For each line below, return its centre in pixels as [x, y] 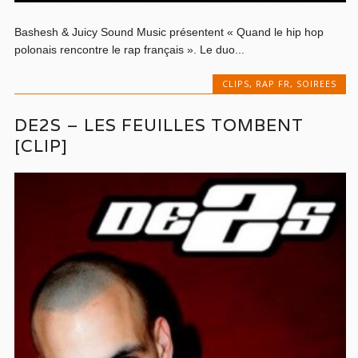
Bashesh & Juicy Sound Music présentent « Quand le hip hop [169, 32]
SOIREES [316, 84]
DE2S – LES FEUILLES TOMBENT [159, 125]
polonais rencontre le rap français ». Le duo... [130, 50]
